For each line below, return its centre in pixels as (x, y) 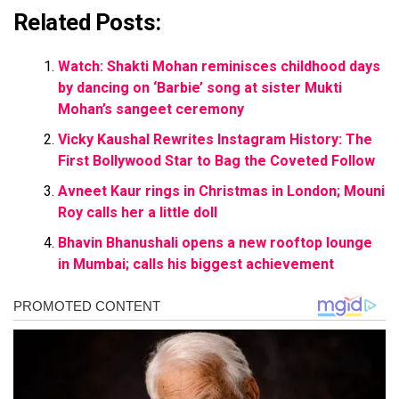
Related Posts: (87, 22)
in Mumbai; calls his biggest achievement (196, 264)
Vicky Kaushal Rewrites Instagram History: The (215, 139)
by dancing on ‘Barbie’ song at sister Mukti (200, 87)
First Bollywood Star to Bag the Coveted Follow (216, 160)
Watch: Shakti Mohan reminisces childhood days (219, 66)
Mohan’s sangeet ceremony (151, 109)
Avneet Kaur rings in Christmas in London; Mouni (221, 191)
